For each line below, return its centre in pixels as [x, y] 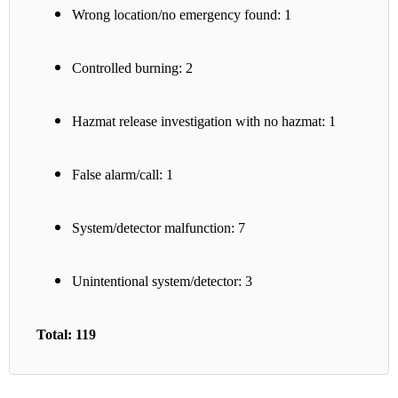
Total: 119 [66, 335]
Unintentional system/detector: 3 [162, 282]
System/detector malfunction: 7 [159, 228]
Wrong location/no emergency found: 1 [182, 15]
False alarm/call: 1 [123, 175]
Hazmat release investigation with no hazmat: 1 [204, 122]
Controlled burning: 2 [132, 68]
